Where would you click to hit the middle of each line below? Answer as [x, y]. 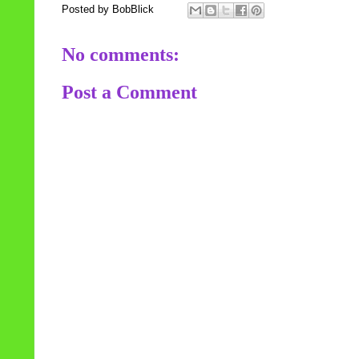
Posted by [87, 10]
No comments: [121, 55]
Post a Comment [129, 92]
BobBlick [133, 10]
